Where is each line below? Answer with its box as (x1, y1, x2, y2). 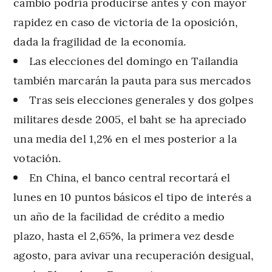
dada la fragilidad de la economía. (13, 33, 186, 49)
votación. (13, 149, 61, 165)
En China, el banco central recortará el (29, 169, 231, 185)
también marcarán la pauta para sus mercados (13, 72, 251, 87)
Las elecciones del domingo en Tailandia (29, 52, 239, 68)
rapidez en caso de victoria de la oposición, (13, 13, 238, 29)
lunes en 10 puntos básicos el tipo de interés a (13, 188, 252, 204)
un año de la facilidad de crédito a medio (13, 208, 225, 223)
